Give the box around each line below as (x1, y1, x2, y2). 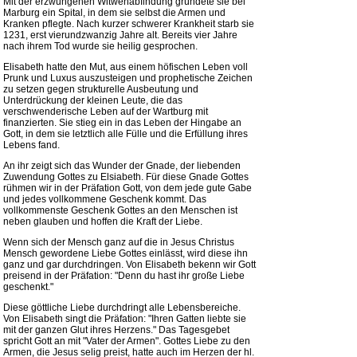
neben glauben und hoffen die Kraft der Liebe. (3, 216, 202, 227)
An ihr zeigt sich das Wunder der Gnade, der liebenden (3, 160, 241, 171)
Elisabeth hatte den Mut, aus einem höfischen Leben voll (3, 61, 248, 73)
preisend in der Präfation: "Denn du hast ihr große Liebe (3, 270, 245, 281)
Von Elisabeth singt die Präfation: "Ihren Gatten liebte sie (3, 313, 246, 324)
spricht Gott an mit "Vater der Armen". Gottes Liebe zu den (3, 335, 250, 347)
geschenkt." (3, 281, 53, 292)
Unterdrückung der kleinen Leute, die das (3, 95, 182, 106)
